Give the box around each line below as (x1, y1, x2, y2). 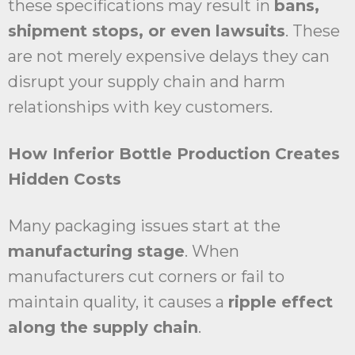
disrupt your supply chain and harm (8, 72, 285, 92)
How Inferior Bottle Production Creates (8, 144, 340, 164)
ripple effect (228, 292, 333, 312)
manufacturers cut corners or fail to (8, 267, 284, 287)
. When (185, 242, 239, 261)
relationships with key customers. (8, 97, 273, 117)
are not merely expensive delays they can (8, 47, 330, 67)
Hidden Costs (8, 170, 121, 189)
